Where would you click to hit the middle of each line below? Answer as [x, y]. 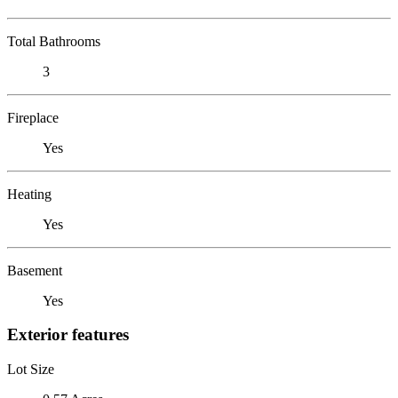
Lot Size [31, 369]
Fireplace [33, 117]
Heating [29, 194]
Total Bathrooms [54, 41]
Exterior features [68, 335]
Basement [35, 270]
